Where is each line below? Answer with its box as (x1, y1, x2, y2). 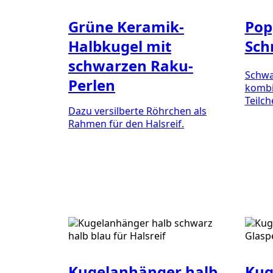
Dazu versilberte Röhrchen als (68, 104, 207, 118)
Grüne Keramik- (68, 16, 184, 37)
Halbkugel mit (68, 35, 171, 56)
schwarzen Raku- (68, 55, 193, 76)
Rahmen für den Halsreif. (68, 116, 184, 130)
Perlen (68, 74, 115, 95)
